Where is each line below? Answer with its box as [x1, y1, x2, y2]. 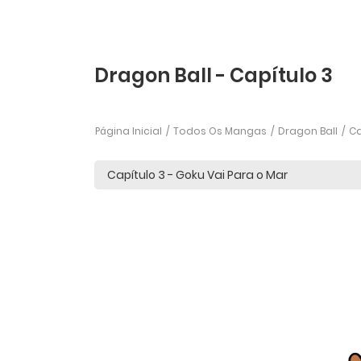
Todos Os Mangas [173, 124, 267, 139]
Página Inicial [95, 124, 162, 139]
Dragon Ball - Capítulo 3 [94, 62, 333, 89]
